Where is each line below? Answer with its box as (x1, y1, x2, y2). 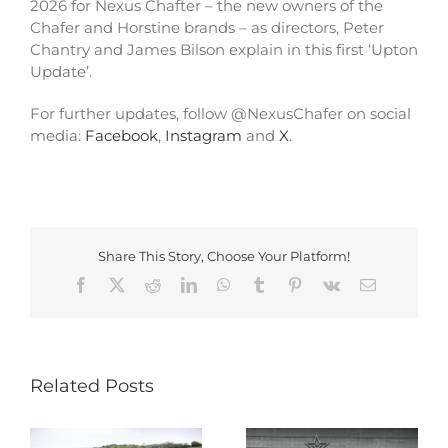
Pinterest (301, 276, 356, 293)
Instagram (164, 125, 242, 145)
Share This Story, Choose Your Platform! (98, 247, 350, 264)
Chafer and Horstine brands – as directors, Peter (29, 17, 384, 37)
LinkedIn (195, 276, 254, 293)
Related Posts (30, 375, 154, 398)
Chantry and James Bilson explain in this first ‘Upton (29, 39, 418, 59)
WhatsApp (229, 276, 298, 293)
